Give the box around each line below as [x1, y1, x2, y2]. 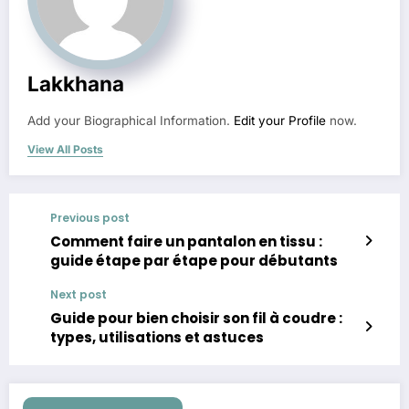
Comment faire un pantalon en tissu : [50, 231, 322, 251]
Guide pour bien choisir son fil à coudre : [50, 308, 342, 328]
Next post [50, 286, 107, 302]
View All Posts [27, 142, 103, 156]
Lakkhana [27, 70, 124, 96]
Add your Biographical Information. [27, 112, 234, 128]
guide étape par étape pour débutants [50, 250, 338, 270]
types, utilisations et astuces [50, 327, 264, 347]
